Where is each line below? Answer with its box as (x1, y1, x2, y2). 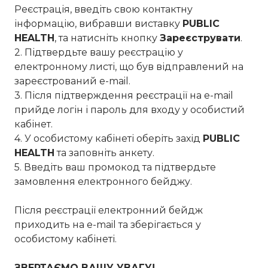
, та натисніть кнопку (54, 32, 160, 44)
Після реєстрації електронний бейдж (14, 204, 203, 216)
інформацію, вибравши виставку (14, 17, 182, 29)
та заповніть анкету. (54, 147, 154, 159)
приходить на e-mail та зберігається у (14, 218, 201, 230)
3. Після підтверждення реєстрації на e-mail (14, 89, 233, 101)
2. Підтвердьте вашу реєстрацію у (14, 46, 183, 58)
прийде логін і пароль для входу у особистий (14, 103, 245, 115)
